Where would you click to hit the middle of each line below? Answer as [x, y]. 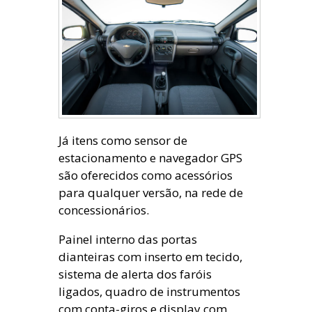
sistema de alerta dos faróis [135, 274]
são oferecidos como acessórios [146, 175]
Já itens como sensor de [123, 140]
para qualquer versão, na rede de [151, 192]
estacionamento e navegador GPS [150, 157]
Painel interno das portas [128, 239]
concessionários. [104, 210]
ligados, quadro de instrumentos [149, 291]
